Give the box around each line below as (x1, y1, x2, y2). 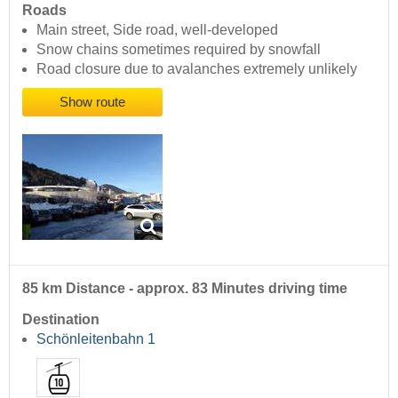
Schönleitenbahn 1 (36, 330, 155, 346)
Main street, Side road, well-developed (36, 21, 278, 37)
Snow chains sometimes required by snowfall (36, 41, 321, 57)
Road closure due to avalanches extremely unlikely (36, 60, 357, 76)
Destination (22, 311, 99, 327)
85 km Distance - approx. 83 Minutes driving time (22, 280, 347, 296)
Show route (60, 94, 125, 109)
